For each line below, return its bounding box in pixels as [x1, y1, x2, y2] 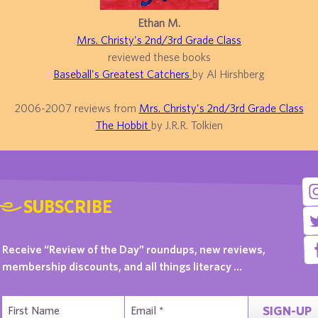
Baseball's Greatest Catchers [53, 67, 192, 80]
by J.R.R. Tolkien [150, 119, 223, 131]
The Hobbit [95, 119, 151, 131]
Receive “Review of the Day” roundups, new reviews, [2, 243, 266, 256]
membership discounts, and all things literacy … [2, 260, 243, 273]
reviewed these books [107, 50, 211, 63]
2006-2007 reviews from [14, 102, 139, 114]
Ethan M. [138, 16, 180, 29]
